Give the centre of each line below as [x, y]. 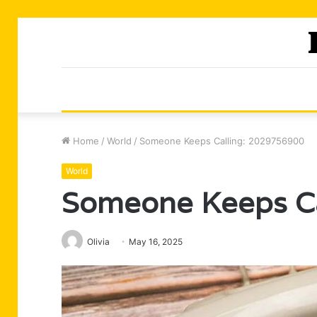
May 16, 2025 [156, 242]
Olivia [98, 242]
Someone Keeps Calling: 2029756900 [222, 141]
